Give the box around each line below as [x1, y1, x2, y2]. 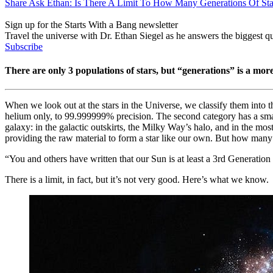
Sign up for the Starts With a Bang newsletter [5, 19, 178, 30]
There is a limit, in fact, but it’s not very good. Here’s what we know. [5, 174, 269, 185]
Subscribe [5, 41, 43, 52]
